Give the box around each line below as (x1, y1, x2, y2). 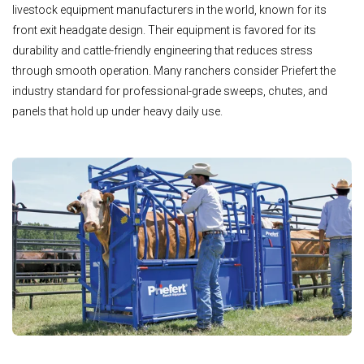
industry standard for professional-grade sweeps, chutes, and (12, 84, 327, 97)
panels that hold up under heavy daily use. (12, 104, 223, 118)
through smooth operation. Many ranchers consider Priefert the (12, 63, 336, 77)
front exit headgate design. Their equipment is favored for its (12, 23, 316, 37)
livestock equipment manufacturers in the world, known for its (12, 2, 327, 16)
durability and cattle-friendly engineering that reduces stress (12, 43, 313, 57)
